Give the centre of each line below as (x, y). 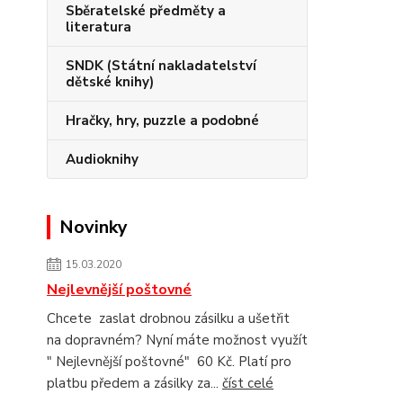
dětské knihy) (110, 82)
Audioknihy (102, 159)
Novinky (94, 227)
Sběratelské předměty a (146, 11)
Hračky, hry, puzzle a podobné (162, 121)
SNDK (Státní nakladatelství (161, 66)
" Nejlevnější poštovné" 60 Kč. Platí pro (169, 362)
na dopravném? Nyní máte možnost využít (177, 340)
